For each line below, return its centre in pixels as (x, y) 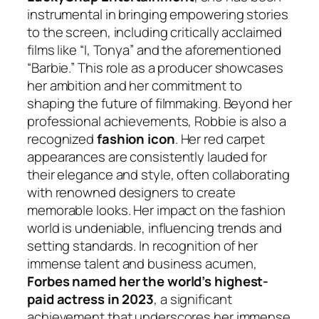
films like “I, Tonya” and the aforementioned (154, 50)
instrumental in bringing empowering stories (158, 15)
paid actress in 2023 (90, 299)
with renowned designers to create (131, 193)
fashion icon (136, 139)
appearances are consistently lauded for (147, 157)
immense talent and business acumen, (142, 264)
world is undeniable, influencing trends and (155, 228)
